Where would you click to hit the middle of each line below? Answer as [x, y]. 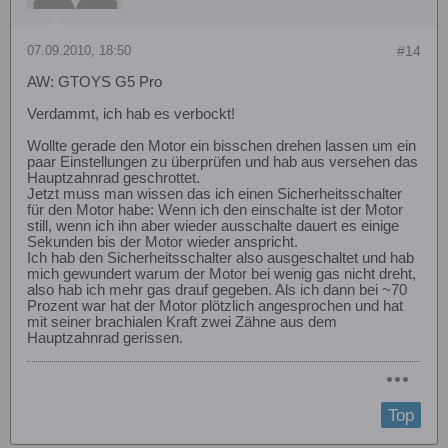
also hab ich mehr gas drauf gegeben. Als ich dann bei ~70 [217, 289]
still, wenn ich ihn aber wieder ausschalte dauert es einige [213, 225]
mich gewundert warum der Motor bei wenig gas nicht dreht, [221, 273]
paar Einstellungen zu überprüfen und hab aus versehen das [222, 161]
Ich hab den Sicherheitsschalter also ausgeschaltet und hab [220, 257]
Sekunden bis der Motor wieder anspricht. [162, 241]
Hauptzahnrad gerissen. [105, 337]
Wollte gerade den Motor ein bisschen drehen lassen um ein [221, 145]
